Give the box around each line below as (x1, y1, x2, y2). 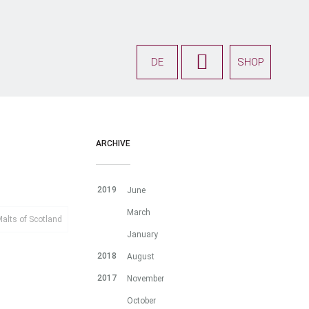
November (126, 274, 164, 283)
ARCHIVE (95, 139, 130, 148)
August (126, 252, 154, 261)
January (126, 230, 158, 239)
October (126, 296, 156, 306)
